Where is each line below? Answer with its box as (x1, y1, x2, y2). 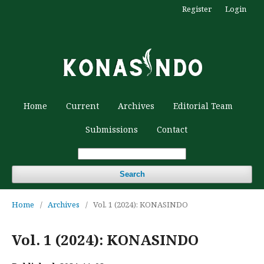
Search (119, 169, 145, 179)
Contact (156, 123, 187, 135)
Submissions (85, 123, 138, 135)
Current (65, 100, 99, 111)
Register (182, 4, 212, 14)
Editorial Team (173, 100, 233, 111)
